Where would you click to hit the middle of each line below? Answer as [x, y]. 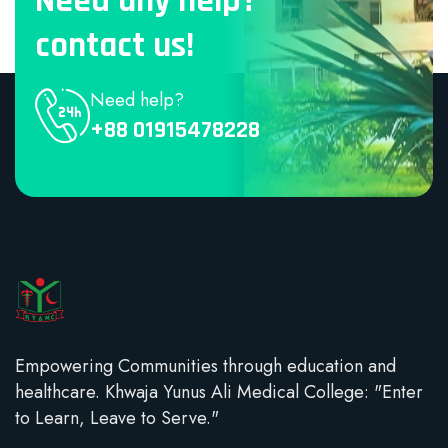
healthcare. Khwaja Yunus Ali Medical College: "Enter [219, 391]
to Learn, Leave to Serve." [117, 417]
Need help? [137, 100]
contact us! [114, 45]
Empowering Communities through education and [205, 365]
